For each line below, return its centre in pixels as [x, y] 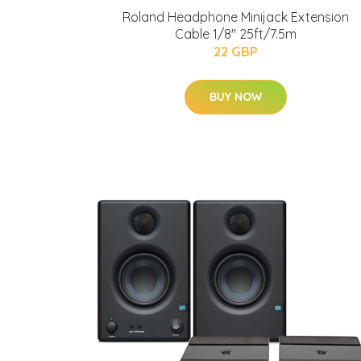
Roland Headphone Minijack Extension [235, 17]
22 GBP [235, 52]
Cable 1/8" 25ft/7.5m [235, 34]
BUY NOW [235, 97]
